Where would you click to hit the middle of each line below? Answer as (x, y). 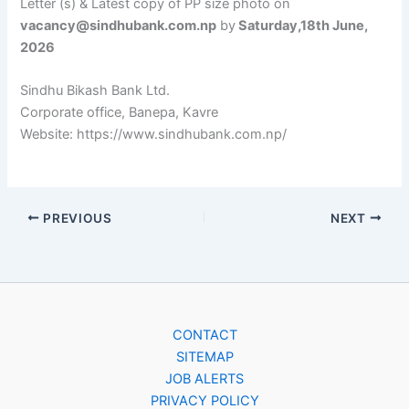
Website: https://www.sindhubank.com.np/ (154, 135)
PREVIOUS (76, 218)
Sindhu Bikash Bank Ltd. (95, 91)
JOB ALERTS (204, 378)
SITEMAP (204, 357)
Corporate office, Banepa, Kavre (120, 113)
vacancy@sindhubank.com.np (119, 26)
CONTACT (204, 335)
